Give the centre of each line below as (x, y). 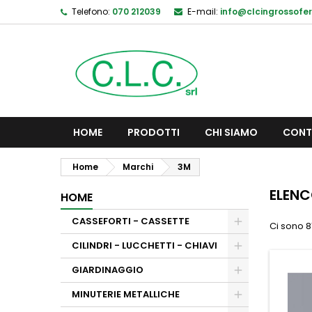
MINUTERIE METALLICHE (126, 294)
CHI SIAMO (231, 132)
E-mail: (203, 11)
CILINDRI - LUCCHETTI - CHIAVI (145, 245)
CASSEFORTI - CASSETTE (131, 221)
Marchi (138, 167)
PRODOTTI (154, 132)
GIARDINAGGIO (108, 270)
